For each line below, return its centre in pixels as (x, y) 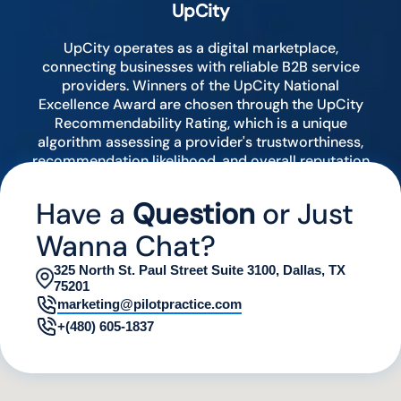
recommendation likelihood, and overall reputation (200, 161)
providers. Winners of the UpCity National (200, 86)
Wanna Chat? (126, 247)
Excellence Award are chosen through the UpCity (200, 105)
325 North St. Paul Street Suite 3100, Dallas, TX (200, 270)
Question (194, 214)
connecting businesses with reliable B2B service (200, 67)
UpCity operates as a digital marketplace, (200, 48)
